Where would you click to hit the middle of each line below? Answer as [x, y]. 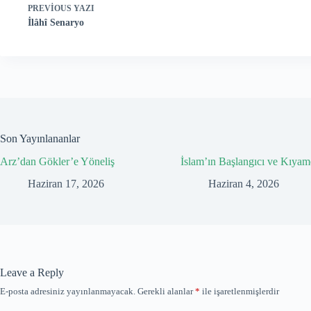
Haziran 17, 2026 [66, 184]
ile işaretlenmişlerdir [239, 292]
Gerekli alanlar [166, 292]
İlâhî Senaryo [56, 22]
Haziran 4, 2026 [244, 184]
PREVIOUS [51, 8]
